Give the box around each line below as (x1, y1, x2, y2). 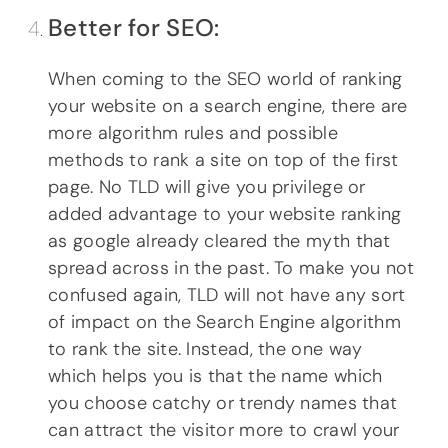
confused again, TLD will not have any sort (48, 283, 406, 308)
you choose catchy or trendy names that (48, 391, 398, 416)
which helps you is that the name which (48, 364, 383, 389)
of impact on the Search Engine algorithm (48, 310, 401, 335)
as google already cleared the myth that (48, 229, 391, 254)
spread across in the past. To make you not (48, 256, 415, 281)
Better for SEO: (48, 12, 220, 44)
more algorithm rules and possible (48, 121, 338, 146)
